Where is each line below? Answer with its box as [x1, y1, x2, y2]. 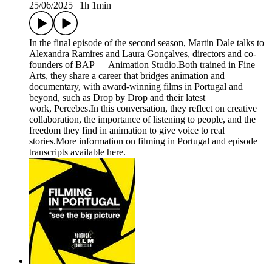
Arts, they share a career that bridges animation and [29, 70, 225, 81]
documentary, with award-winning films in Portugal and [29, 81, 243, 92]
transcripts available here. [29, 147, 126, 158]
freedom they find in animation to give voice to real [29, 125, 225, 136]
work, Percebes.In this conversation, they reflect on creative [29, 103, 257, 114]
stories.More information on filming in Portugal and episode [29, 136, 257, 147]
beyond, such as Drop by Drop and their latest [29, 92, 205, 103]
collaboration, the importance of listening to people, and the [29, 114, 256, 125]
